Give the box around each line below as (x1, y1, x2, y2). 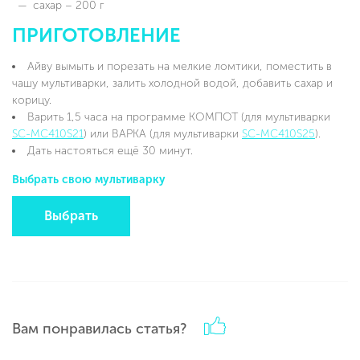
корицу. (12, 92, 51, 107)
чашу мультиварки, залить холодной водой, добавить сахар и (12, 76, 333, 90)
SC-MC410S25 (242, 126, 315, 141)
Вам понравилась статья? (12, 319, 186, 337)
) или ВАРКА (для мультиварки (84, 126, 242, 141)
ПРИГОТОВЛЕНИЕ (12, 23, 181, 47)
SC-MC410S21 (12, 126, 84, 141)
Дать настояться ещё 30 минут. (27, 143, 193, 157)
